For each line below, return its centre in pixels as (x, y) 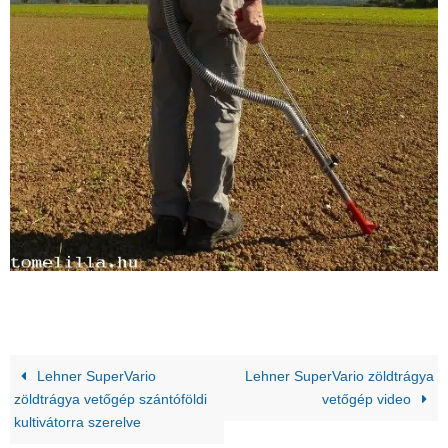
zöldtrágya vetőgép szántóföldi (111, 399)
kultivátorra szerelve (78, 422)
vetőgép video (368, 399)
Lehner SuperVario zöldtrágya (339, 376)
